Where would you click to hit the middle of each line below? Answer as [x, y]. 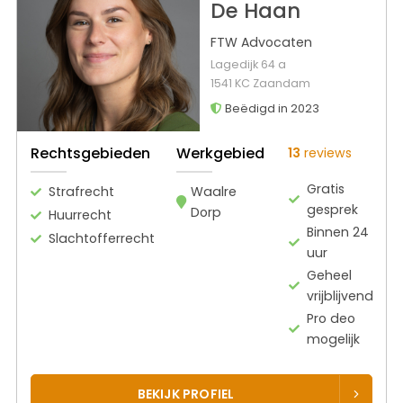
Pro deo [331, 318]
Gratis [325, 188]
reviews [326, 152]
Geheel [329, 275]
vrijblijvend [340, 296]
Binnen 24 [337, 232]
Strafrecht [81, 191]
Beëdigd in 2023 [270, 109]
